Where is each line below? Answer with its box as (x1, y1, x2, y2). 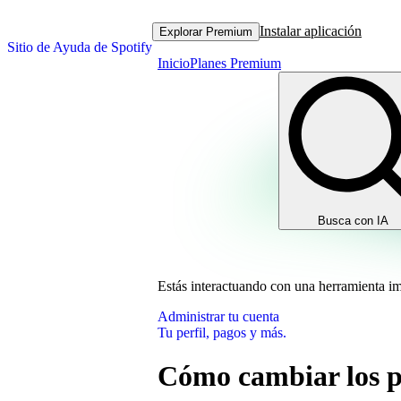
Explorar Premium (159, 24, 252, 38)
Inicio (158, 55, 190, 71)
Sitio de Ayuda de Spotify (7, 39, 152, 55)
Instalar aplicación (260, 23, 362, 38)
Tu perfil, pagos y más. (158, 325, 286, 340)
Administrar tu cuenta (158, 309, 279, 324)
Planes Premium (190, 55, 281, 71)
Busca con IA (318, 214, 388, 227)
